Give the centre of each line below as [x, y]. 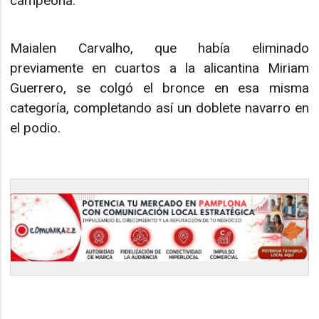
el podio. [36, 127]
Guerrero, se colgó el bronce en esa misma [159, 88]
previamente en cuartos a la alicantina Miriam [159, 68]
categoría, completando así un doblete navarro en [159, 108]
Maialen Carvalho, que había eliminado [159, 48]
